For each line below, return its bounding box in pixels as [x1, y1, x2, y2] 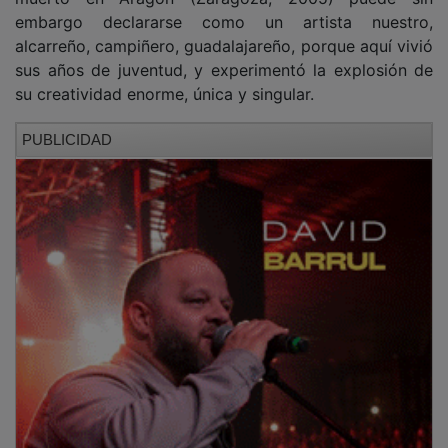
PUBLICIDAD [22, 116, 112, 134]
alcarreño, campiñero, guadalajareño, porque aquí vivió [15, 21, 433, 42]
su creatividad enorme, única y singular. [15, 69, 314, 90]
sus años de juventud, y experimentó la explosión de [15, 45, 433, 66]
